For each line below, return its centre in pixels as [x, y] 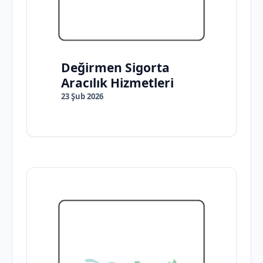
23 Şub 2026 [82, 96]
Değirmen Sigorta [115, 67]
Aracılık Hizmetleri [117, 82]
